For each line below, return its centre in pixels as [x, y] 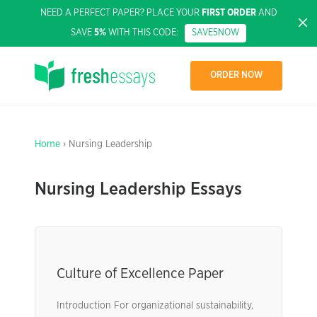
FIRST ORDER [229, 13]
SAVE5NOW [215, 33]
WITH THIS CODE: [145, 33]
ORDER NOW [236, 75]
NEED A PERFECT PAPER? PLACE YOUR [121, 13]
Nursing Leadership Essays [138, 189]
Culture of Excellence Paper [140, 274]
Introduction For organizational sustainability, [155, 306]
